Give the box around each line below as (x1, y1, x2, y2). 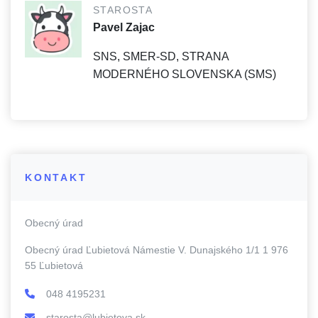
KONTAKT (25, 172, 87, 183)
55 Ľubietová (25, 260, 83, 271)
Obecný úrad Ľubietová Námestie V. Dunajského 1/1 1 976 (25, 244, 288, 256)
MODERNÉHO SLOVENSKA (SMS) (93, 68, 276, 80)
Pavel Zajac (93, 21, 155, 33)
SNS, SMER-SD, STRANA (93, 50, 229, 62)
